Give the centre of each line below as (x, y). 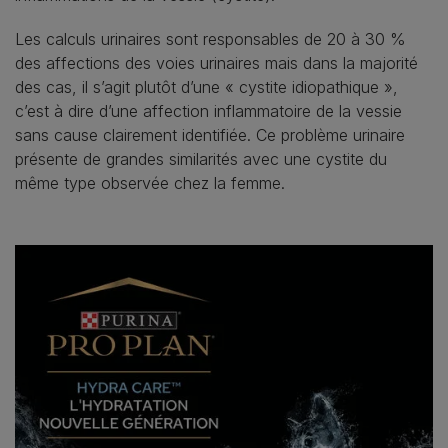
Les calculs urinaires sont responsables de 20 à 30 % (210, 39)
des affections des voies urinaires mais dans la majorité (216, 63)
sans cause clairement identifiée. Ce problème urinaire (210, 135)
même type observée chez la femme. (150, 183)
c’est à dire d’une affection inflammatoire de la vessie (208, 111)
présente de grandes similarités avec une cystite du (201, 159)
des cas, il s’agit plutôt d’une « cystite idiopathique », (206, 87)
